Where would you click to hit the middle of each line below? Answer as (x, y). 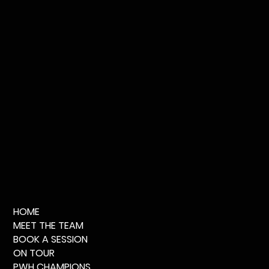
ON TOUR (34, 253)
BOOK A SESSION (50, 239)
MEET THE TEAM (48, 225)
